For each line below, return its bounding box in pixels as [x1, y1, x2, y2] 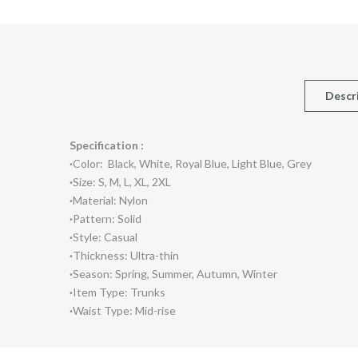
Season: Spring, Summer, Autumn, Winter [73, 267, 277, 281]
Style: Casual [73, 230, 137, 245]
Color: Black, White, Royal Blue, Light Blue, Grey [73, 157, 312, 171]
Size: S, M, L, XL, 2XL [73, 175, 171, 189]
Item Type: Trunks [73, 285, 165, 300]
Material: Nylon [73, 193, 148, 208]
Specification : [70, 138, 144, 153]
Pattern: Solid [73, 212, 141, 226]
